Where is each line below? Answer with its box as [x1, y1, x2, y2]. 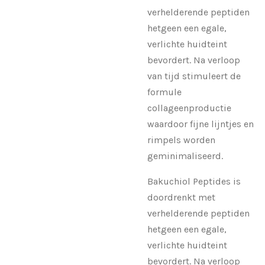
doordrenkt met [147, 191, 215, 203]
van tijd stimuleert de [147, 70, 241, 82]
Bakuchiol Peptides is [147, 175, 241, 187]
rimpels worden [147, 134, 215, 146]
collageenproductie [147, 102, 231, 114]
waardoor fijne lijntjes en [147, 118, 254, 130]
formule [147, 86, 182, 98]
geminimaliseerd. [147, 150, 223, 161]
